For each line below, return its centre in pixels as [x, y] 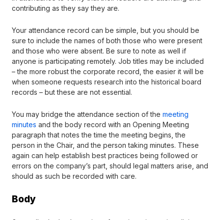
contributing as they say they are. [66, 8]
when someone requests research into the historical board [107, 82]
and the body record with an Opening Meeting [113, 124]
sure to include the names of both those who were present [107, 40]
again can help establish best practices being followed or [105, 155]
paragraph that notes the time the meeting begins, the [99, 135]
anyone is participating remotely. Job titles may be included [108, 61]
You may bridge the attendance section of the [87, 114]
